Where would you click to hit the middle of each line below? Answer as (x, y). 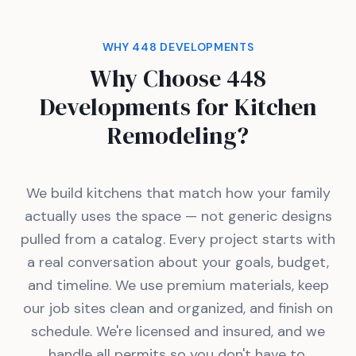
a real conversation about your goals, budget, (178, 262)
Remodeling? (178, 135)
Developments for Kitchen (178, 106)
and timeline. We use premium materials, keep (178, 285)
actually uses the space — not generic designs (178, 216)
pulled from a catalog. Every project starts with (178, 239)
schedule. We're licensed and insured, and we (178, 331)
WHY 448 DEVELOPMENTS (178, 46)
